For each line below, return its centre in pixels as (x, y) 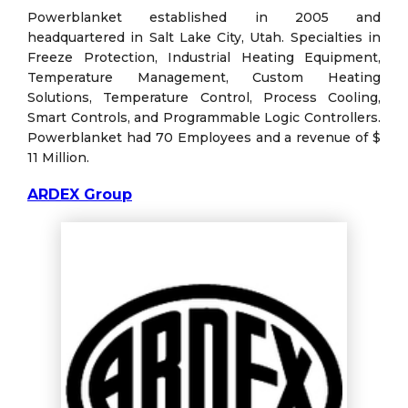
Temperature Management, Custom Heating (204, 78)
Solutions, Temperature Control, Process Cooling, (204, 98)
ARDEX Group (80, 195)
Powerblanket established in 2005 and (204, 18)
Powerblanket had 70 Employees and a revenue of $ (204, 138)
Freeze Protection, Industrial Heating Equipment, (204, 58)
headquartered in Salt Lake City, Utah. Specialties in (204, 38)
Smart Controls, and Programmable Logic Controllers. (204, 118)
